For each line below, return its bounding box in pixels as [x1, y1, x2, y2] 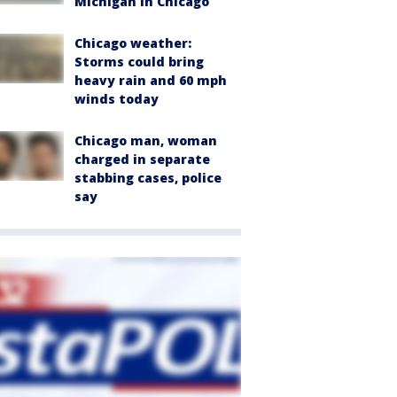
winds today [74, 90, 159, 107]
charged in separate [74, 151, 210, 167]
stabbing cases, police [74, 169, 222, 186]
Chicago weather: [74, 35, 191, 51]
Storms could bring [74, 53, 204, 70]
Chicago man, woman [74, 132, 217, 149]
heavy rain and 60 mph [74, 72, 227, 89]
